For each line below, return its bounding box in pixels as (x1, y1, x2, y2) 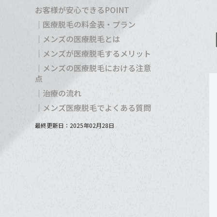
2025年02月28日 (70, 121, 114, 129)
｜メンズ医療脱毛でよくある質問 (35, 102, 151, 113)
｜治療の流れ (35, 87, 81, 99)
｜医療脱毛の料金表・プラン (35, 18, 136, 30)
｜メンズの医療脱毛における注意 (35, 62, 151, 74)
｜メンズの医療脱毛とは (35, 33, 120, 45)
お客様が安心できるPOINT (35, 4, 129, 15)
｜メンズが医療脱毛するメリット (35, 47, 151, 59)
